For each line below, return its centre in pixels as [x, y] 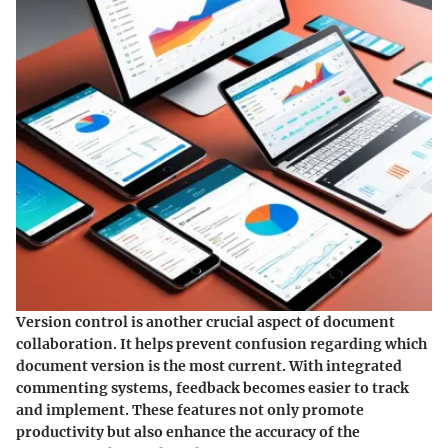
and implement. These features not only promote [190, 410]
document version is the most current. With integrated [209, 366]
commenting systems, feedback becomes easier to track [212, 388]
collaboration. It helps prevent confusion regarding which [221, 344]
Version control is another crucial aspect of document [205, 322]
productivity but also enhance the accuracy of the [188, 432]
